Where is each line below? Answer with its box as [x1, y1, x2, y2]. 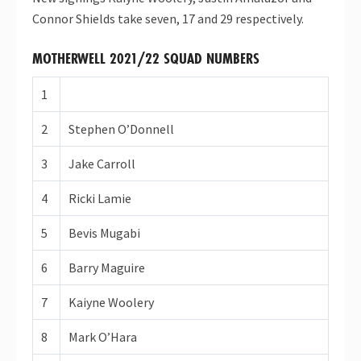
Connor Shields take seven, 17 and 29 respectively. [32, 10, 304, 27]
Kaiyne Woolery [68, 293, 154, 310]
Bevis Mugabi [68, 224, 140, 241]
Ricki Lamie [68, 189, 131, 206]
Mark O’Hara [68, 328, 137, 345]
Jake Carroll [68, 155, 135, 172]
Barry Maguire [68, 259, 145, 276]
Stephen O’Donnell [68, 120, 174, 137]
